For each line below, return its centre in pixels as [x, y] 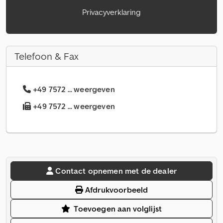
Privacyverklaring [111, 12]
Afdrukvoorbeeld [115, 190]
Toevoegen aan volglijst [118, 209]
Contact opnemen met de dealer [116, 171]
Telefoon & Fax [47, 56]
